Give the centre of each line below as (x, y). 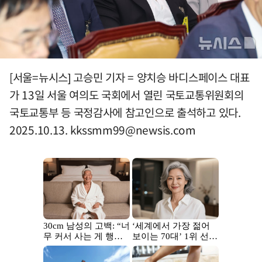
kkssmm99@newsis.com (133, 130)
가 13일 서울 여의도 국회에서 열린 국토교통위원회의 (127, 94)
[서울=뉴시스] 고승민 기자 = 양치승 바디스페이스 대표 (130, 77)
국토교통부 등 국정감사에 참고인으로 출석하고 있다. (125, 112)
